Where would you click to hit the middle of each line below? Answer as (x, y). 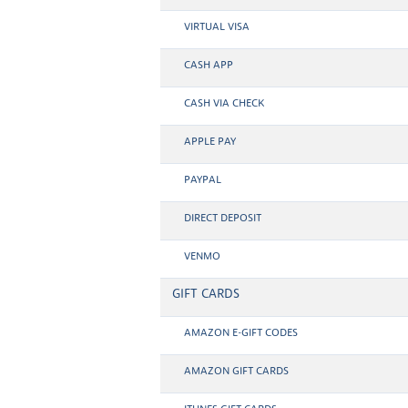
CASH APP (209, 65)
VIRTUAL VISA (217, 27)
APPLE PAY (210, 142)
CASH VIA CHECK (224, 103)
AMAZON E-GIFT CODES (241, 333)
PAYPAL (203, 180)
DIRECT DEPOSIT (223, 218)
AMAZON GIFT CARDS (236, 371)
